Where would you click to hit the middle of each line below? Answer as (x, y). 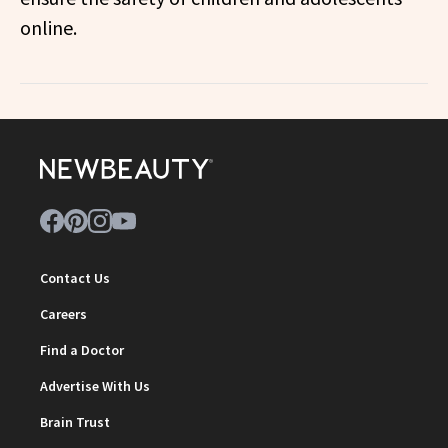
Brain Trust (75, 421)
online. (48, 27)
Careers (63, 313)
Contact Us (75, 277)
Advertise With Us (95, 385)
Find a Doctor (82, 349)
